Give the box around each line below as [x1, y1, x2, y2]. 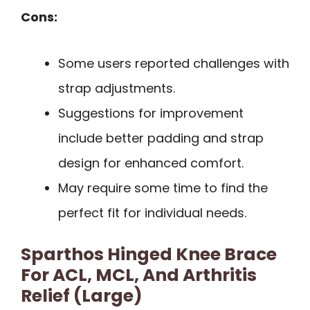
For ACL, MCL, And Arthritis [21, 262, 257, 287]
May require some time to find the [58, 179, 268, 197]
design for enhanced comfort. [58, 154, 244, 172]
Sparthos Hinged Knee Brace [21, 241, 277, 266]
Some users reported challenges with [58, 54, 289, 72]
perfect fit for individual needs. [58, 203, 246, 221]
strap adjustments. [58, 79, 175, 97]
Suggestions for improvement [58, 104, 244, 122]
